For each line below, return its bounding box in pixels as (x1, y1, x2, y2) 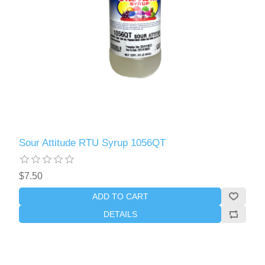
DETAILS (103, 209, 137, 219)
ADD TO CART (92, 191, 148, 201)
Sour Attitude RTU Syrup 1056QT (19, 137, 166, 148)
